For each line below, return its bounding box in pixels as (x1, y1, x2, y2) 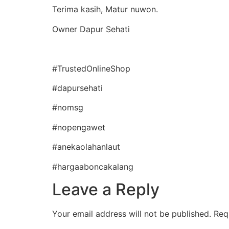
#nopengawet (52, 122, 105, 132)
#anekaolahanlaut (52, 142, 120, 152)
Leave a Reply (52, 179, 159, 199)
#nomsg (52, 102, 83, 113)
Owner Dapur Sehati (52, 24, 130, 34)
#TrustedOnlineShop (52, 63, 130, 74)
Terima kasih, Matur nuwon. (52, 4, 158, 15)
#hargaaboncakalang (52, 161, 133, 172)
